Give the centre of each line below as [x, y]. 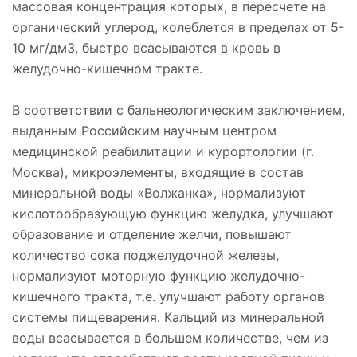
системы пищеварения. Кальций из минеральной [168, 317]
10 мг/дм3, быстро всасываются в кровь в [146, 47]
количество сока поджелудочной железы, [145, 255]
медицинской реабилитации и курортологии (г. [163, 151]
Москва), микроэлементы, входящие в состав [158, 172]
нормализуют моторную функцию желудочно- [159, 275]
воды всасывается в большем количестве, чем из [170, 337]
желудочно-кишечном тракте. [107, 68]
